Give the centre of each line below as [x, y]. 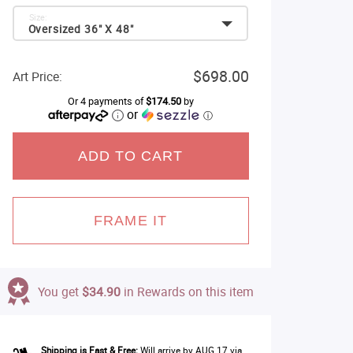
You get [59, 292]
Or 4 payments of [106, 101]
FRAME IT [130, 221]
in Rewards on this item [187, 292]
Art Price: [37, 76]
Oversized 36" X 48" [81, 29]
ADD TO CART [130, 156]
